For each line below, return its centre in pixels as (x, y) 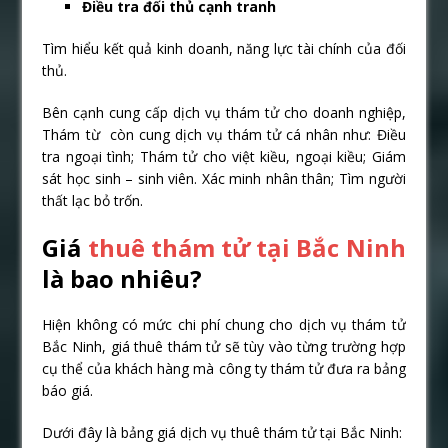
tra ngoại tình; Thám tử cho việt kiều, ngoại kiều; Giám (224, 157)
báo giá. (68, 391)
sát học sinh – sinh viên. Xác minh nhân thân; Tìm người (224, 179)
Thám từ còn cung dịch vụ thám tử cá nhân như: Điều (224, 135)
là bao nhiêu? (122, 279)
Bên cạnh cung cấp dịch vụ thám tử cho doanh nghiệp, (224, 113)
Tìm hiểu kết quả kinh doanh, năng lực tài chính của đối (224, 49)
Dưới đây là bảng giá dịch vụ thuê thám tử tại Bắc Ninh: (222, 433)
